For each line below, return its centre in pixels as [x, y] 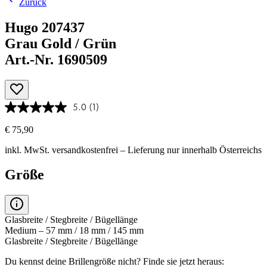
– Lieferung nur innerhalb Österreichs [190, 150]
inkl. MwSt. [28, 150]
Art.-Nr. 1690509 [56, 59]
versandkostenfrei [85, 150]
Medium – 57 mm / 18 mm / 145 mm [74, 231]
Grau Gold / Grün [60, 43]
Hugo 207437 [45, 27]
